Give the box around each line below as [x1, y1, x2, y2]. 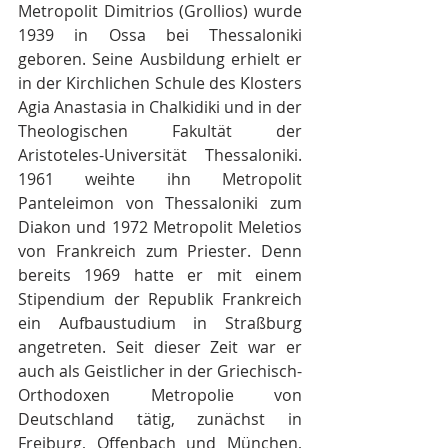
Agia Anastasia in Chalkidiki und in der [18, 96, 302, 118]
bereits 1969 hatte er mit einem [18, 264, 302, 286]
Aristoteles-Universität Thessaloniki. [18, 144, 302, 166]
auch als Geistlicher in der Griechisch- [18, 360, 302, 382]
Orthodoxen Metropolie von [18, 384, 302, 406]
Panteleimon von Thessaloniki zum [18, 192, 302, 214]
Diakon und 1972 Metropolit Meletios [18, 216, 302, 238]
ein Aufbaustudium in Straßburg [18, 312, 302, 334]
